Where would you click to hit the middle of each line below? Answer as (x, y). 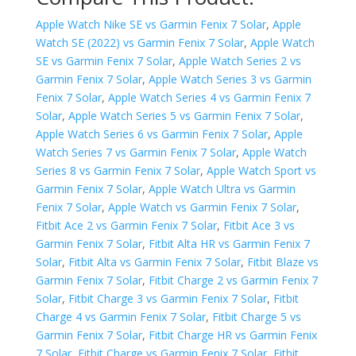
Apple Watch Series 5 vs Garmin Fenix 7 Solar (184, 116)
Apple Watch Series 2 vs (240, 61)
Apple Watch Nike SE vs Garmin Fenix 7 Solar (151, 25)
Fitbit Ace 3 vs (259, 226)
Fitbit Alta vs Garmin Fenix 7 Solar (154, 262)
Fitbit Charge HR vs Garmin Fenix (232, 335)
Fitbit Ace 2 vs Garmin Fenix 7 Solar (126, 226)
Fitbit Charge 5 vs (256, 317)
